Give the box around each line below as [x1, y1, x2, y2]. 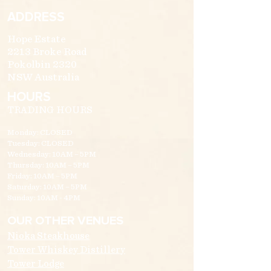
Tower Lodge [7, 259, 64, 269]
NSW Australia [7, 72, 79, 83]
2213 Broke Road [7, 47, 87, 57]
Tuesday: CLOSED [7, 140, 74, 148]
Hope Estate [7, 34, 66, 45]
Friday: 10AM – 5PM [7, 172, 77, 181]
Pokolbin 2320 [7, 59, 77, 70]
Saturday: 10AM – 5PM [7, 183, 87, 192]
